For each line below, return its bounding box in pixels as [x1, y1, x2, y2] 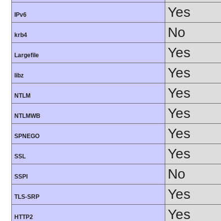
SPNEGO [14, 133, 39, 140]
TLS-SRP [14, 193, 39, 201]
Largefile [14, 52, 39, 59]
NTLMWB [14, 112, 40, 120]
